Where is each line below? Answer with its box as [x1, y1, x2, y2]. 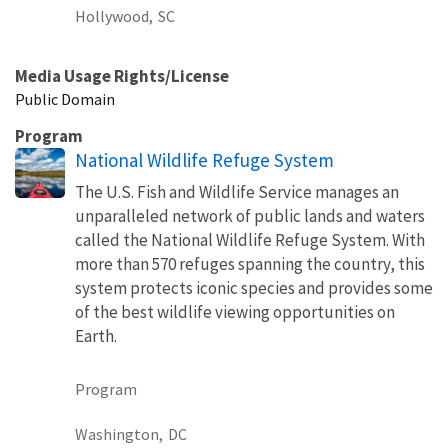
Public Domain [15, 88, 115, 109]
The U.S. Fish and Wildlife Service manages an [75, 180, 399, 203]
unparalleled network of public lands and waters [75, 204, 425, 227]
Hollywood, [75, 5, 153, 26]
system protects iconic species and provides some [75, 276, 433, 299]
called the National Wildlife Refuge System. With [75, 228, 425, 251]
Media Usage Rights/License [15, 64, 229, 87]
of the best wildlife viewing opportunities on [75, 300, 395, 323]
